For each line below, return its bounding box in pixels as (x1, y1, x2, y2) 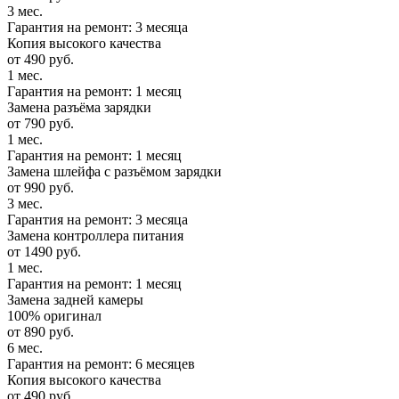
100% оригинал (7, 308, 102, 324)
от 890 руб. (7, 324, 74, 340)
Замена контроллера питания (7, 228, 183, 244)
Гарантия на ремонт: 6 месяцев (7, 356, 195, 372)
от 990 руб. (7, 180, 74, 196)
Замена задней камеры (7, 292, 143, 308)
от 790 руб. (7, 116, 74, 132)
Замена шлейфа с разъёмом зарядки (7, 164, 222, 180)
